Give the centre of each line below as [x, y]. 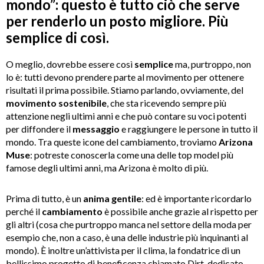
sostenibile [82, 103]
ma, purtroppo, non [213, 64]
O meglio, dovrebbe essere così [70, 64]
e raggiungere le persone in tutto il [189, 128]
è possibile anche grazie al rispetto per [180, 211]
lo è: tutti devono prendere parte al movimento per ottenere [125, 77]
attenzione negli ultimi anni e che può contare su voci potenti [126, 115]
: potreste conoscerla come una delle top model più [132, 154]
